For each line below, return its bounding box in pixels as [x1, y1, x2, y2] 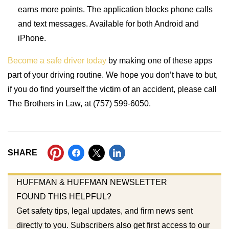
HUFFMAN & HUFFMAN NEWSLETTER [16, 178, 167, 187]
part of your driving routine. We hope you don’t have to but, [8, 71, 218, 79]
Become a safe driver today [8, 56, 106, 65]
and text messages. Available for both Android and [18, 19, 199, 28]
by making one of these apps [106, 56, 212, 65]
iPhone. [18, 34, 46, 42]
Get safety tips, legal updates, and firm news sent [16, 207, 193, 215]
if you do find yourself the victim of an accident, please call [8, 85, 217, 94]
